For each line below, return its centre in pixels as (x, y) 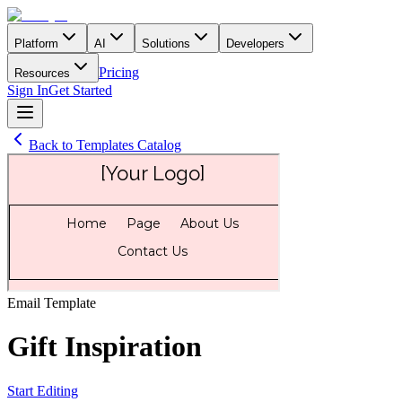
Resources (42, 73)
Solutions (166, 44)
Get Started (80, 90)
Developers (255, 44)
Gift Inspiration (105, 347)
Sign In (28, 90)
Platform (36, 44)
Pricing (119, 72)
